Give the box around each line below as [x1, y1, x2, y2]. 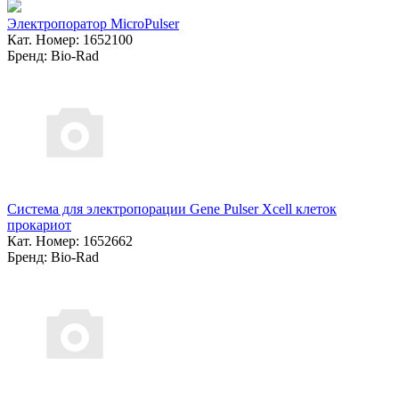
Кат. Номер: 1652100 [7, 31, 133, 47]
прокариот [7, 216, 71, 232]
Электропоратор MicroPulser [7, 15, 179, 31]
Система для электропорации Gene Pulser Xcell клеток [7, 200, 337, 216]
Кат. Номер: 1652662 [7, 232, 133, 248]
